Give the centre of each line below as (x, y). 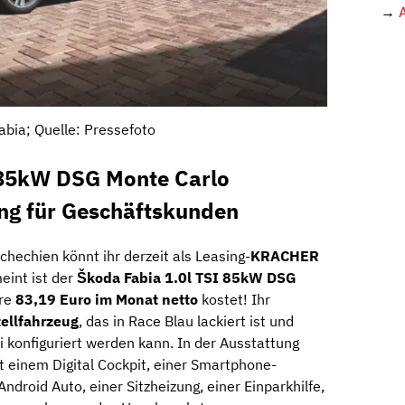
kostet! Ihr (234, 300)
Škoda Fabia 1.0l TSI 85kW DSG (187, 278)
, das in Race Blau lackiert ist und (186, 321)
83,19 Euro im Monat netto (107, 300)
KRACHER (285, 256)
